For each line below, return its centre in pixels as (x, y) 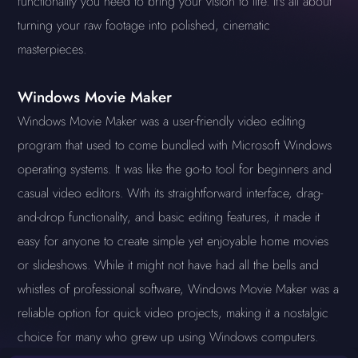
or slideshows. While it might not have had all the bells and (169, 265)
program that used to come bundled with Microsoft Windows (175, 145)
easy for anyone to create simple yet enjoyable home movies (173, 241)
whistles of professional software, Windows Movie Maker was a (179, 289)
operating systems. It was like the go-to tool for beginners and (175, 169)
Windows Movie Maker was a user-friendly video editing (162, 121)
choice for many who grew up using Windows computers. (168, 337)
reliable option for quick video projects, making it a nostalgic (173, 313)
